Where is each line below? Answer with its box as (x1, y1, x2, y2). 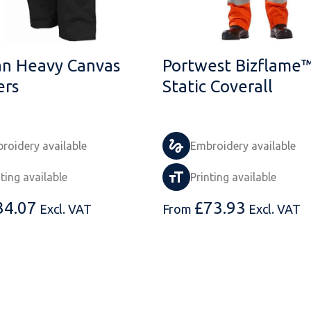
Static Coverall (162, 76, 273, 96)
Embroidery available (190, 139, 296, 152)
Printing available (190, 170, 276, 183)
